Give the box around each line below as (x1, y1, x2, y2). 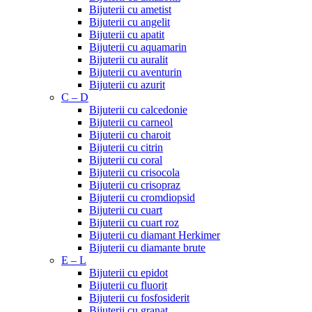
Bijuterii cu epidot (89, 267, 168, 279)
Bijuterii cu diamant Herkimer (89, 229, 220, 241)
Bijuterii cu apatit (89, 29, 164, 40)
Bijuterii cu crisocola (89, 166, 180, 178)
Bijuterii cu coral (89, 154, 162, 166)
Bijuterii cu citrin (89, 141, 163, 153)
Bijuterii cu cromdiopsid (89, 192, 195, 203)
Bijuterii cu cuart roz (89, 217, 179, 228)
